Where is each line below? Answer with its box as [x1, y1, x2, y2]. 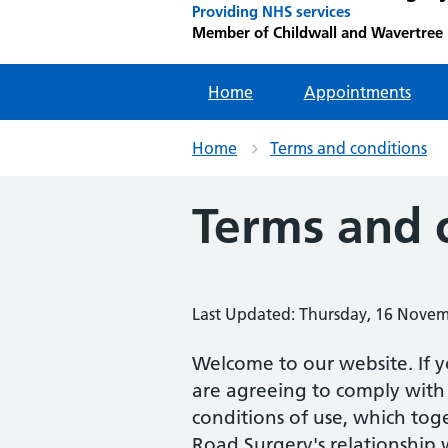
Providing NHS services [192, 2, 351, 21]
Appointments [303, 82, 411, 102]
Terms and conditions [270, 138, 427, 158]
